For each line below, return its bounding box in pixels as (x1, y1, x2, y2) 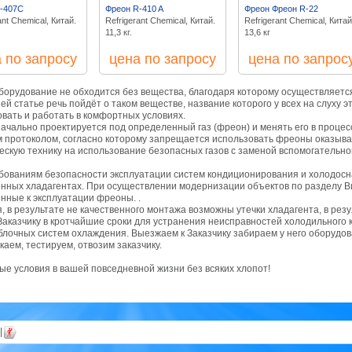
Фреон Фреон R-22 (244, 4, 318, 13)
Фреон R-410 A (105, 4, 163, 13)
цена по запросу (109, 51, 216, 67)
